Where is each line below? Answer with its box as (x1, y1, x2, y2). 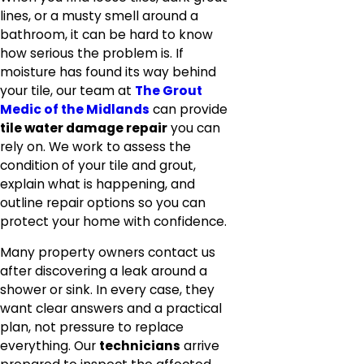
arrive (180, 337, 219, 355)
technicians (99, 337, 180, 355)
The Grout (135, 81, 202, 99)
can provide (149, 100, 227, 118)
